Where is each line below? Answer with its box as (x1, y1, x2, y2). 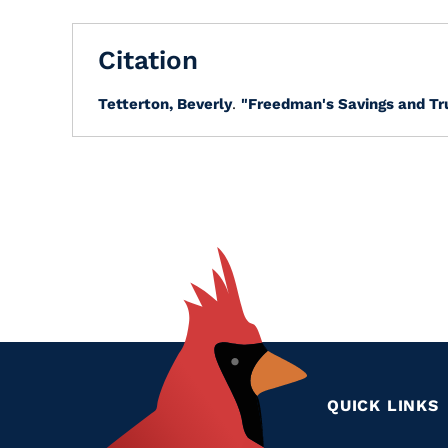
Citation (98, 45, 198, 75)
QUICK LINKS (327, 396, 439, 415)
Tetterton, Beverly (98, 95, 232, 113)
